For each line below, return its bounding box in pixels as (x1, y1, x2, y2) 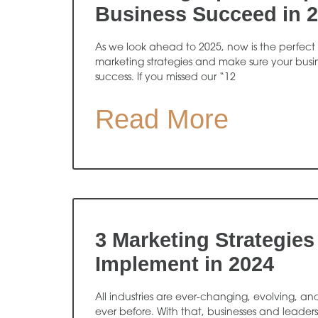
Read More (95, 104, 229, 134)
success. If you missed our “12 (95, 72, 236, 83)
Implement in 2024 (95, 253, 274, 275)
